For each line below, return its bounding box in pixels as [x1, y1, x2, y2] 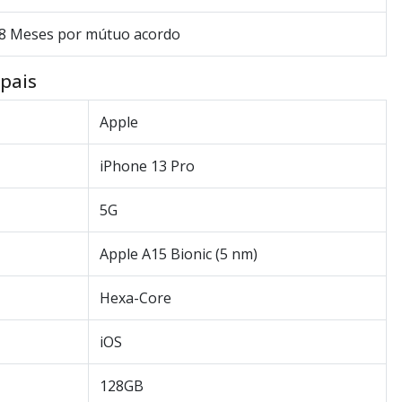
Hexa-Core [100, 288, 171, 309]
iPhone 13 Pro [100, 156, 195, 177]
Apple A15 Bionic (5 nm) [100, 244, 258, 265]
